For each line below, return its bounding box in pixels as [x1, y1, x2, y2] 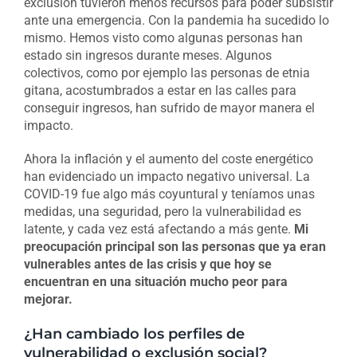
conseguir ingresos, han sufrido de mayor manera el [23, 100, 315, 116]
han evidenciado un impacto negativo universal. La [23, 169, 310, 185]
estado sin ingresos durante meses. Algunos [23, 48, 272, 64]
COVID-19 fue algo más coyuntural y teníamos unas [23, 186, 315, 202]
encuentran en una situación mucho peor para [23, 274, 288, 290]
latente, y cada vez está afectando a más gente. [23, 222, 294, 237]
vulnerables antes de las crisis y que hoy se [23, 257, 272, 273]
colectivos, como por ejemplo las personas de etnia [23, 65, 310, 81]
